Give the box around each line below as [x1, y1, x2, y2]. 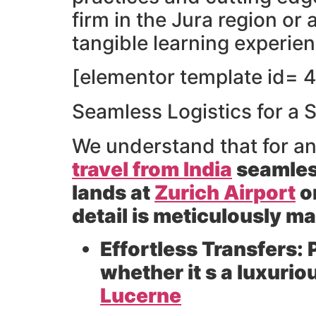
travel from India [72, 157, 232, 181]
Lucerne [100, 284, 181, 308]
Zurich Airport [154, 180, 296, 205]
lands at [72, 180, 154, 205]
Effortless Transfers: [100, 237, 303, 262]
